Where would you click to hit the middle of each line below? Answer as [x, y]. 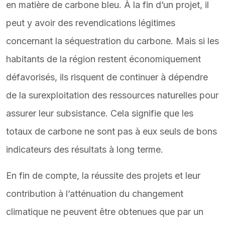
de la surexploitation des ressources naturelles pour [112, 95]
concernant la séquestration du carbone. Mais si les [113, 41]
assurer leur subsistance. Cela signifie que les [100, 113]
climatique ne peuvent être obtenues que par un [105, 212]
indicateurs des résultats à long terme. [85, 149]
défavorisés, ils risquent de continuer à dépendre [107, 77]
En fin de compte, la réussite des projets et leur [103, 176]
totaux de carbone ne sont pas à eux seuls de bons [111, 131]
